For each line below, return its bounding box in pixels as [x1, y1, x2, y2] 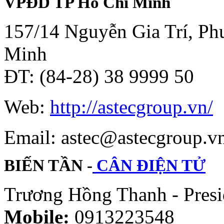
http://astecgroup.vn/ [50, 95, 213, 117]
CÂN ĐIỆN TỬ [92, 156, 205, 174]
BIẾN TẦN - [4, 156, 92, 174]
